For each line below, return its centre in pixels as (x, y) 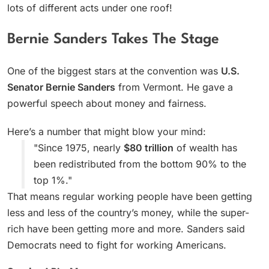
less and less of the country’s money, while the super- (128, 213)
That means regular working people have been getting (130, 197)
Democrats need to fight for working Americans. (117, 245)
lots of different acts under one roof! (90, 8)
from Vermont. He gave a (174, 87)
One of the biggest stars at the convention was (114, 71)
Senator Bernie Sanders (61, 87)
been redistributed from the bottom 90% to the (140, 164)
